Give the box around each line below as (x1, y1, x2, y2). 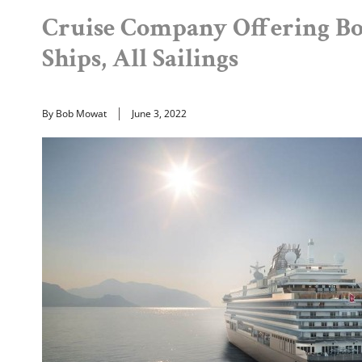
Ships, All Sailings (42, 41, 238, 75)
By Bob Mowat (42, 106, 107, 120)
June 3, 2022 (132, 106, 187, 120)
